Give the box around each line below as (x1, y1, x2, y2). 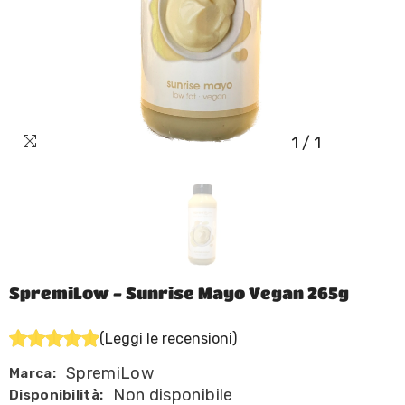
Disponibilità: (9, 387, 104, 403)
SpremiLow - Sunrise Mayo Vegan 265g (9, 284, 349, 302)
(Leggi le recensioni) (99, 330, 237, 347)
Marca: (9, 365, 56, 381)
